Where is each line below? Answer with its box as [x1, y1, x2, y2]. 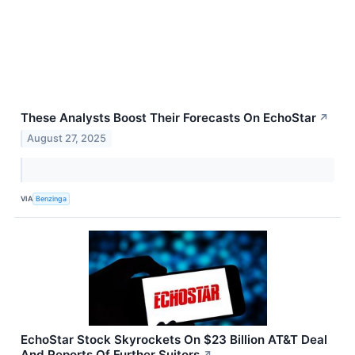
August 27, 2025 [27, 132, 107, 145]
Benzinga [36, 193, 67, 203]
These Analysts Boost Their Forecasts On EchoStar [21, 110, 316, 126]
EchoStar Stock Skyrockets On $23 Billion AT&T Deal [21, 332, 327, 348]
